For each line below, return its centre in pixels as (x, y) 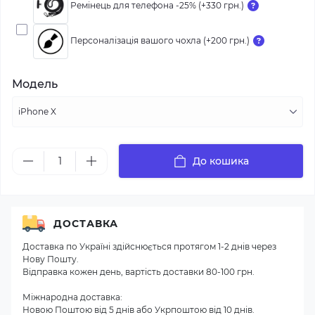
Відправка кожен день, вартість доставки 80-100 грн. (139, 272)
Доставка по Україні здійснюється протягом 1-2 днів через (149, 246)
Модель (35, 84)
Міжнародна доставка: (72, 297)
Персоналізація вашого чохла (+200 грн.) (160, 41)
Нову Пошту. (51, 259)
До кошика (221, 161)
